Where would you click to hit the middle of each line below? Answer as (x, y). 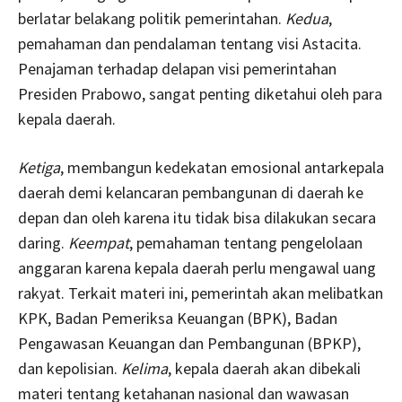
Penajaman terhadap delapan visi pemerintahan (177, 68)
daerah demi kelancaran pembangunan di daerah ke (191, 192)
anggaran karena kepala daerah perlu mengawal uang (197, 267)
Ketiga (39, 167)
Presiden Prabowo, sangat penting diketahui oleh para (200, 93)
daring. (43, 242)
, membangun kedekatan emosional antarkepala (222, 167)
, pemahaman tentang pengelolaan (246, 242)
